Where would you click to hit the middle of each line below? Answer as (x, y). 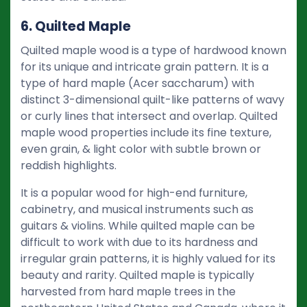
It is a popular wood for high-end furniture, (134, 193)
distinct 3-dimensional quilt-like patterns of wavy (152, 99)
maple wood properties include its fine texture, (146, 132)
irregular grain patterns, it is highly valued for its (148, 258)
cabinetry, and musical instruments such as (137, 209)
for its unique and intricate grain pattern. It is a (145, 66)
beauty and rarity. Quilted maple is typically (137, 275)
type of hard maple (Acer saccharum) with (137, 83)
